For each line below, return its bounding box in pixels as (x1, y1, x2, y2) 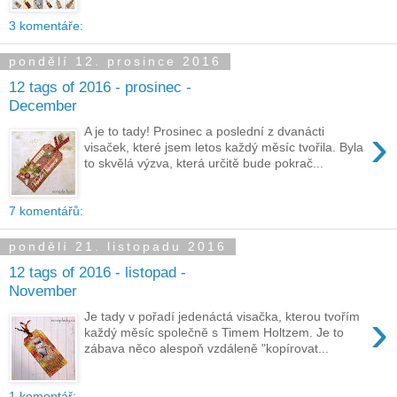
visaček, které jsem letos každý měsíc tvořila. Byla (84, 140, 364, 155)
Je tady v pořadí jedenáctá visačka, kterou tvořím (84, 309, 361, 324)
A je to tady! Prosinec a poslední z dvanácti (84, 124, 325, 139)
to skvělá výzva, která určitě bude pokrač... (84, 156, 324, 171)
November (9, 282, 77, 300)
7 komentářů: (9, 203, 83, 218)
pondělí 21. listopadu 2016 (9, 239, 227, 254)
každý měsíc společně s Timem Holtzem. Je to (84, 325, 345, 340)
